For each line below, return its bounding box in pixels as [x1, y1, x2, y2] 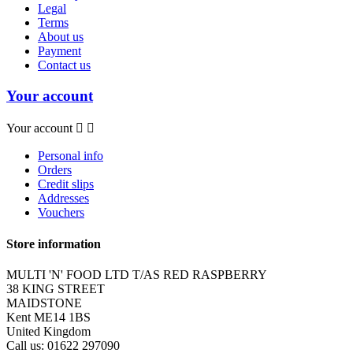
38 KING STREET [6, 281, 105, 295]
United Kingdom [6, 324, 91, 338]
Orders [38, 163, 72, 177]
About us [38, 29, 84, 43]
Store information [6, 236, 101, 251]
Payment [38, 43, 81, 58]
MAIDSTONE [6, 295, 82, 310]
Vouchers [38, 206, 84, 220]
